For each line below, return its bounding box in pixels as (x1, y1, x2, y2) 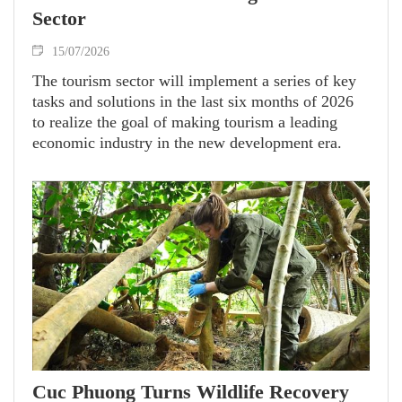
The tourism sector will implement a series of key (32, 72, 356, 91)
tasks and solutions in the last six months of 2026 (32, 92, 354, 111)
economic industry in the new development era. (32, 134, 342, 153)
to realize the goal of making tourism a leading (32, 113, 337, 132)
